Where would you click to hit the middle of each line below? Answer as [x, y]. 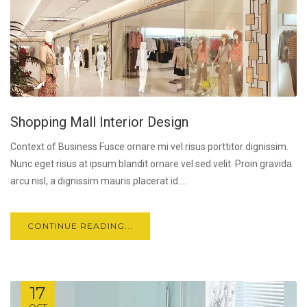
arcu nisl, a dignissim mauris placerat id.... [98, 181]
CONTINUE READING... [80, 226]
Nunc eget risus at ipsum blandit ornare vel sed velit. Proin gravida [151, 164]
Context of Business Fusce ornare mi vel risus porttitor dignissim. [149, 147]
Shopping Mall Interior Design [99, 122]
